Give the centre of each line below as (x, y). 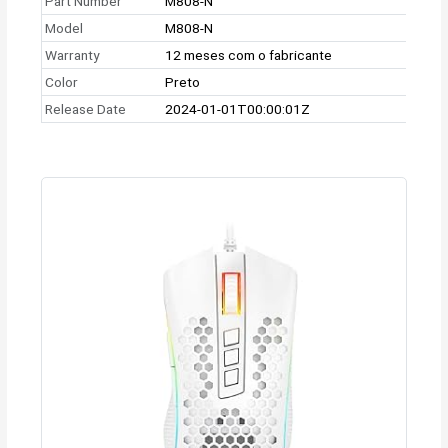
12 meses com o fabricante (249, 54)
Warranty (72, 54)
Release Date (86, 108)
